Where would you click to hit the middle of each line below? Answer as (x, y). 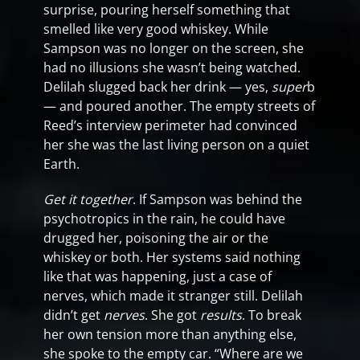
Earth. (61, 164)
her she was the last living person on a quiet (176, 145)
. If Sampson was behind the (217, 199)
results (221, 315)
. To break (272, 315)
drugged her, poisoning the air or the (156, 238)
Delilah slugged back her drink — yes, (157, 87)
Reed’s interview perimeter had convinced (170, 125)
